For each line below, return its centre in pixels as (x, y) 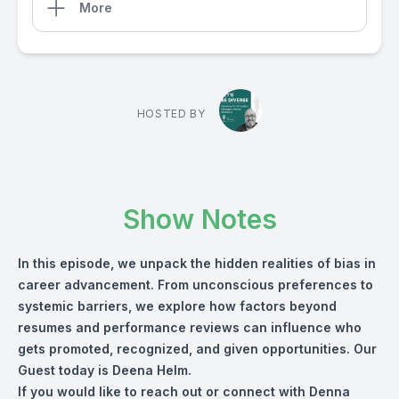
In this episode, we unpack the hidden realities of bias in (197, 263)
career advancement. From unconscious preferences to (195, 285)
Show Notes (199, 219)
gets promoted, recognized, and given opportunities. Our (197, 349)
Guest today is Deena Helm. (105, 370)
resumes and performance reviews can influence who (190, 327)
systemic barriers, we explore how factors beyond (177, 306)
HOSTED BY (171, 114)
